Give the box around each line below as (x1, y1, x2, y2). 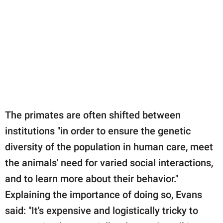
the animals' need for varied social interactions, (5, 156, 213, 169)
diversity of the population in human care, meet (5, 140, 213, 153)
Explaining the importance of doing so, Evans (5, 188, 202, 201)
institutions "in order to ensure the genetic (5, 124, 191, 137)
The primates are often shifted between (5, 109, 181, 121)
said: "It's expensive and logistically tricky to (5, 204, 198, 217)
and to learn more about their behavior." (5, 172, 178, 185)
